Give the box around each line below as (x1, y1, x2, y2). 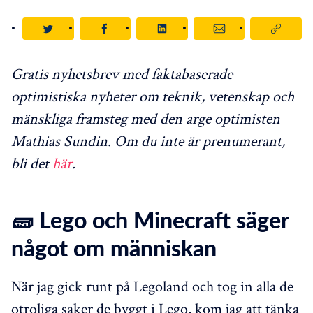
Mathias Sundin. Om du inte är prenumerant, (11, 130, 285, 150)
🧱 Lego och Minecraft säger (11, 210, 289, 233)
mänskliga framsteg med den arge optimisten (11, 108, 280, 128)
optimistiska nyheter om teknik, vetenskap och (11, 85, 294, 105)
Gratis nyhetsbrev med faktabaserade (11, 63, 233, 83)
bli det (11, 152, 52, 173)
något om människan (11, 238, 217, 261)
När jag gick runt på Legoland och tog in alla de (11, 275, 293, 296)
